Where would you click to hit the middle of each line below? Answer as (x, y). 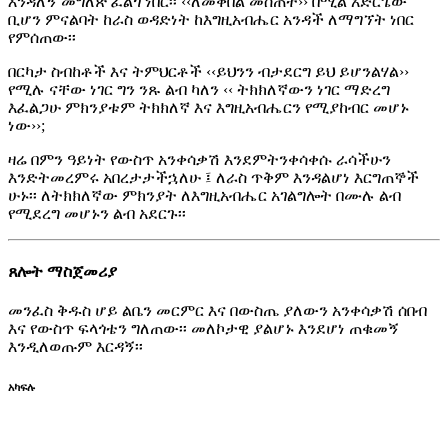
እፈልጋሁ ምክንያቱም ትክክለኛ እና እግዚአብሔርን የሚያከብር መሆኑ (208, 108)
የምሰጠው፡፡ (42, 38)
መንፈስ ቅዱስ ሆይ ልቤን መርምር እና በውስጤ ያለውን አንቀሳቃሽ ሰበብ (217, 310)
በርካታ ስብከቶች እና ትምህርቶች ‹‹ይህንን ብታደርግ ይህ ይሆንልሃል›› (208, 72)
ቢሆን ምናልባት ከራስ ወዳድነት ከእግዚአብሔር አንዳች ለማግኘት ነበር (211, 20)
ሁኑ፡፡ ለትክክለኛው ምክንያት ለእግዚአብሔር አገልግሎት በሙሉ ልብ (204, 196)
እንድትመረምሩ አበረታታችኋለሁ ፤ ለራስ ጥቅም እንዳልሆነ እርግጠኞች (213, 178)
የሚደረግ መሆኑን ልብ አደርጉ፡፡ (97, 214)
